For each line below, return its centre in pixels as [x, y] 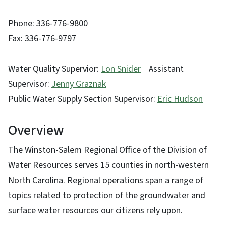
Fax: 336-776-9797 [42, 39]
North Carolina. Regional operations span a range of [106, 181]
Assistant [162, 69]
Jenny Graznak [79, 84]
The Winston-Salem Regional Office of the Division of [107, 150]
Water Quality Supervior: [54, 69]
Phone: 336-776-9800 [48, 24]
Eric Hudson [180, 99]
